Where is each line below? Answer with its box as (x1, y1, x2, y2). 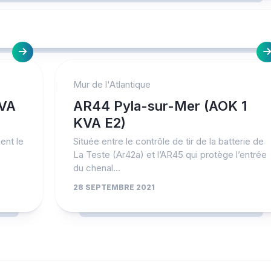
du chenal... (73, 162, 120, 174)
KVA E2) (73, 115, 126, 131)
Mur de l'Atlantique (73, 79, 151, 91)
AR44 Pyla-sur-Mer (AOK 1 (73, 98, 247, 114)
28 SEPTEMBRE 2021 (73, 183, 155, 192)
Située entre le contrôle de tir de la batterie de (73, 135, 264, 148)
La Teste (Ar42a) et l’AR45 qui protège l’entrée (73, 149, 267, 161)
